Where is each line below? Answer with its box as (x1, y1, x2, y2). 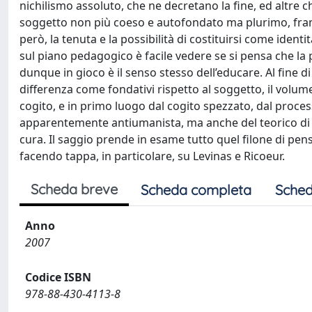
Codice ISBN (25, 270, 91, 285)
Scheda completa (141, 181, 251, 198)
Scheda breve (31, 180, 118, 198)
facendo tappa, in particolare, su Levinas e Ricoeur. (19, 148, 285, 164)
